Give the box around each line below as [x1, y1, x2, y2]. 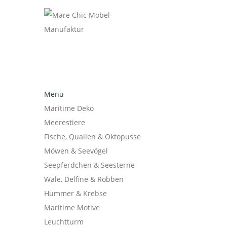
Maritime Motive [44, 203, 100, 212]
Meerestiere [44, 118, 85, 127]
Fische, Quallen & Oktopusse [44, 132, 141, 141]
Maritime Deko [44, 103, 94, 113]
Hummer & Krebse [44, 188, 107, 198]
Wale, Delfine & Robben [44, 174, 124, 184]
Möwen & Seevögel [44, 146, 108, 156]
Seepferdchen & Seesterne [44, 160, 135, 170]
